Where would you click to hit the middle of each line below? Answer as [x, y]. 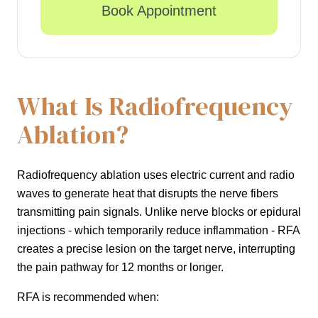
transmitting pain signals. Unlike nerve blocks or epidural [159, 212]
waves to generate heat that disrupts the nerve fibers [148, 194]
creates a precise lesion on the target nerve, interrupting [156, 249]
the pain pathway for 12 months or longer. [120, 268]
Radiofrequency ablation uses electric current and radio [156, 175]
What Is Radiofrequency [155, 106]
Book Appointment [159, 11]
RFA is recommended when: [88, 297]
